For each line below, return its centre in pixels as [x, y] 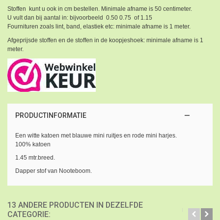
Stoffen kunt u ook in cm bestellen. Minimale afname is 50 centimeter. [100, 9]
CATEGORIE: [29, 214]
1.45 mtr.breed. [35, 157]
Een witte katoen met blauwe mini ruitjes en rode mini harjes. [96, 135]
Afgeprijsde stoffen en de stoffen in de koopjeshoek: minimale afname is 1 [105, 40]
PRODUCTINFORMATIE [51, 115]
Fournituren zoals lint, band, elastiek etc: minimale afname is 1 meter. [99, 26]
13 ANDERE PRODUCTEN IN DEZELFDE [75, 205]
